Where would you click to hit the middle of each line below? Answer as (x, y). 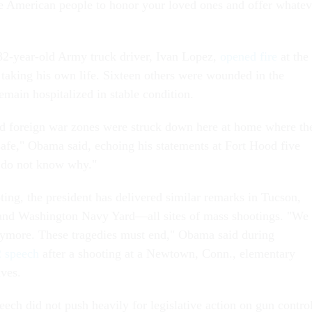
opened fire (249, 57)
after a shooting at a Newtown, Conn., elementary (167, 254)
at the (293, 57)
